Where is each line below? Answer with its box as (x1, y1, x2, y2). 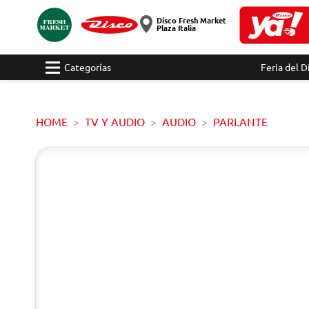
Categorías (64, 61, 111, 73)
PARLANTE (213, 114, 268, 128)
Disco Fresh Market (156, 14, 226, 26)
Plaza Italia (156, 22, 196, 33)
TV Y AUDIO (85, 114, 145, 128)
